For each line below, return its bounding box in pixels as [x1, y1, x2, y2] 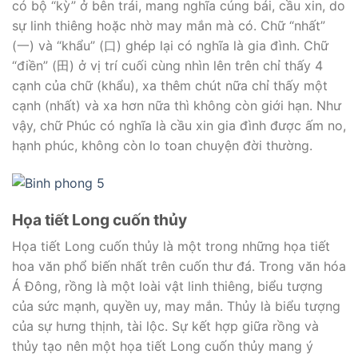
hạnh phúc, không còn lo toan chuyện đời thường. [12, 137, 312, 153]
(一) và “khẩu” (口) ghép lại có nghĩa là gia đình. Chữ [12, 37, 328, 54]
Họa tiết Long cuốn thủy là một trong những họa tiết [12, 238, 330, 255]
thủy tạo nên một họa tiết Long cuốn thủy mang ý [12, 338, 313, 355]
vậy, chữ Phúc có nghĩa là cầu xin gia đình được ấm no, [12, 117, 346, 133]
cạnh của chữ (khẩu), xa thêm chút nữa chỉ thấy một [12, 77, 328, 93]
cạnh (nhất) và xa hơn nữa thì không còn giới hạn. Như [12, 97, 341, 113]
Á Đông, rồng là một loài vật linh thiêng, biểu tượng [12, 278, 323, 295]
